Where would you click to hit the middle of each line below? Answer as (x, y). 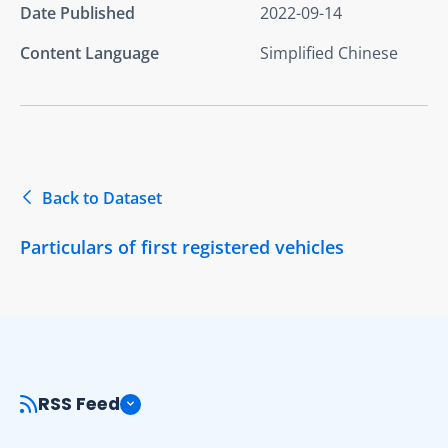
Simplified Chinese (329, 52)
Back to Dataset (102, 197)
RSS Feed (79, 404)
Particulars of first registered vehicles (182, 246)
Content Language (89, 52)
